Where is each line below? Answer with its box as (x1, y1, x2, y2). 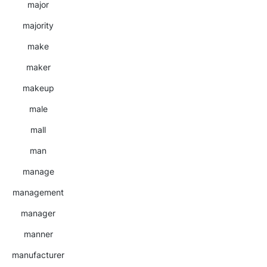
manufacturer (12, 250, 64, 260)
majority (23, 20, 54, 30)
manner (23, 229, 53, 239)
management (13, 187, 64, 197)
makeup (22, 83, 54, 93)
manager (21, 208, 55, 218)
